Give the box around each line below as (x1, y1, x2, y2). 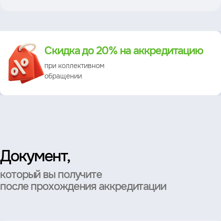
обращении (44, 71, 82, 80)
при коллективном (44, 61, 105, 70)
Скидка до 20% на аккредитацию (44, 43, 204, 58)
